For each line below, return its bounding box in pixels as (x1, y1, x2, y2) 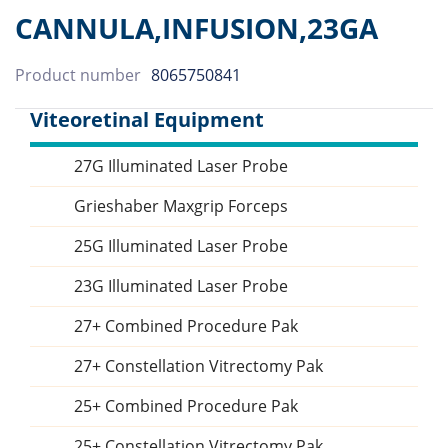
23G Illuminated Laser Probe (74, 275, 288, 298)
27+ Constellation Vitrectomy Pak (74, 355, 323, 378)
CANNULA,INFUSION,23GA (15, 9, 378, 48)
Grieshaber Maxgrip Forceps (74, 195, 288, 218)
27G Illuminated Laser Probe (74, 155, 288, 178)
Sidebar (30, 156, 106, 184)
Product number (15, 64, 141, 87)
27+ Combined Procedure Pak (74, 315, 298, 338)
